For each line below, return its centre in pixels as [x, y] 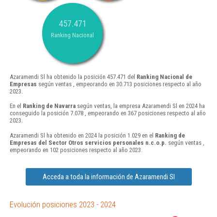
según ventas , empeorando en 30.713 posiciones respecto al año [119, 84]
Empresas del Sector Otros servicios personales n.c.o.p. [88, 142]
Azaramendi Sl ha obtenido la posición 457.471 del [73, 77]
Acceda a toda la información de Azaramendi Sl [108, 177]
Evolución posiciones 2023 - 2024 [63, 204]
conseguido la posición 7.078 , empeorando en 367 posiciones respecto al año [108, 113]
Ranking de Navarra [49, 106]
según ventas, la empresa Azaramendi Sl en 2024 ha [140, 106]
